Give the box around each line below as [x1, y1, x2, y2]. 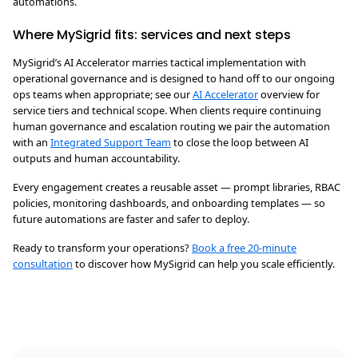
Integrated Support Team [50, 135, 171, 149]
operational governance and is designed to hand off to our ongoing [13, 71, 335, 86]
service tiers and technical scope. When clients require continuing [13, 103, 321, 117]
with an [13, 135, 50, 149]
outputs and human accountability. [13, 151, 180, 165]
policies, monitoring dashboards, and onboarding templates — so [13, 196, 325, 210]
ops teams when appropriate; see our [13, 87, 193, 101]
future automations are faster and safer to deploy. [13, 212, 249, 226]
